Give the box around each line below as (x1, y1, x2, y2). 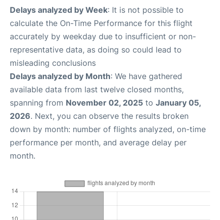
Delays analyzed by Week (10, 5, 108, 15)
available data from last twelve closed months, (10, 84, 184, 95)
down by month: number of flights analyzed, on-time (10, 124, 206, 135)
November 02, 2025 (66, 98, 143, 108)
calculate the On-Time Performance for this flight (10, 18, 192, 28)
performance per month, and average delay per (10, 137, 187, 148)
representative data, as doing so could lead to (10, 45, 182, 55)
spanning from (10, 98, 66, 108)
